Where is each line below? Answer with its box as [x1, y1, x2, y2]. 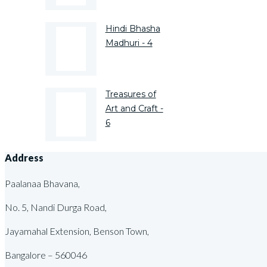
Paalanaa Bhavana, [5, 177, 80, 189]
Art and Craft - [105, 103, 163, 114]
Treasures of [105, 88, 156, 100]
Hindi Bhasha [105, 23, 160, 34]
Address [5, 151, 44, 163]
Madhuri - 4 [105, 37, 153, 48]
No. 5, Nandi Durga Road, [5, 201, 107, 213]
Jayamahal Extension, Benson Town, [5, 225, 149, 237]
